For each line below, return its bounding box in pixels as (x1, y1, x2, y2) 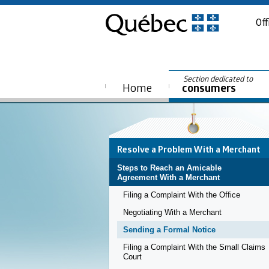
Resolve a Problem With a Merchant (117, 143, 260, 156)
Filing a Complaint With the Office (123, 190, 240, 200)
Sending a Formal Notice (123, 225, 216, 235)
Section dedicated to (183, 73, 255, 84)
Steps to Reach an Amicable (117, 163, 222, 173)
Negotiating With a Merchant (123, 208, 222, 217)
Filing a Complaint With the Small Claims (123, 243, 265, 252)
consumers (182, 80, 236, 96)
